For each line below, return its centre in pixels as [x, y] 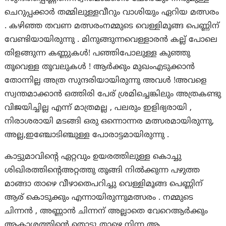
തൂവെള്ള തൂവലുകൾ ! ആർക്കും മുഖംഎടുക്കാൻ [100, 67]
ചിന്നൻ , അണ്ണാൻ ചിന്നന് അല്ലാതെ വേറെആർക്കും [106, 212]
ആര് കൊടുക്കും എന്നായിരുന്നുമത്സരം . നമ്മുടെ [99, 198]
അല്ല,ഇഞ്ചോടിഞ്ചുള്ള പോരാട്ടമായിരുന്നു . [87, 135]
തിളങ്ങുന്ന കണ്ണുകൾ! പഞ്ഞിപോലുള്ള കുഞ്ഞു [98, 54]
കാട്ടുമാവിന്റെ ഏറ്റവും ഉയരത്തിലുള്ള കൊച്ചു [93, 157]
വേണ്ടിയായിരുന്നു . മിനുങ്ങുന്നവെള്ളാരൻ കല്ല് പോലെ [111, 40]
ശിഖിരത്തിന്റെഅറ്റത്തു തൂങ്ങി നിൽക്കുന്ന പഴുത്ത [102, 171]
